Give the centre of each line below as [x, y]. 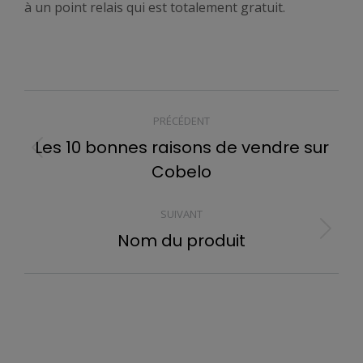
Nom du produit [181, 241]
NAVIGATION [107, 107]
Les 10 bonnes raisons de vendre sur [181, 147]
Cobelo [181, 172]
